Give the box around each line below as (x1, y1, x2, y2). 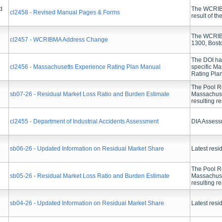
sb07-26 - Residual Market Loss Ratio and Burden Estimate (10, 91, 169, 98)
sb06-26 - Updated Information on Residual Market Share (10, 145, 164, 152)
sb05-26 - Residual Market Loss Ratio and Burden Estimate (10, 172, 169, 179)
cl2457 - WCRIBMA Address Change (10, 36, 108, 43)
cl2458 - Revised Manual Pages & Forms (10, 9, 120, 16)
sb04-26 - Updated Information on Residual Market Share (10, 200, 164, 207)
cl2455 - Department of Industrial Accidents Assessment (10, 118, 159, 125)
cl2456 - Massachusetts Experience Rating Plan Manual (10, 63, 161, 70)
